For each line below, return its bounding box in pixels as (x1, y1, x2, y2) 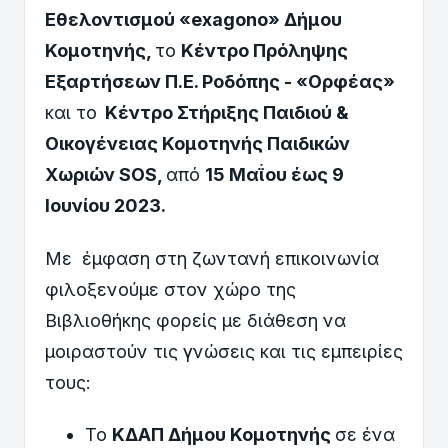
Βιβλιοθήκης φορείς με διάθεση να (45, 309, 346, 331)
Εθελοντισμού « (45, 9, 191, 30)
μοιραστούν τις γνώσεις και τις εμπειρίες (45, 340, 403, 362)
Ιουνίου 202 (45, 195, 149, 216)
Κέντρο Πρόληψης (181, 40, 348, 61)
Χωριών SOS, (45, 164, 166, 185)
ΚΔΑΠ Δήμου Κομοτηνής (112, 424, 335, 446)
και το (45, 102, 97, 123)
